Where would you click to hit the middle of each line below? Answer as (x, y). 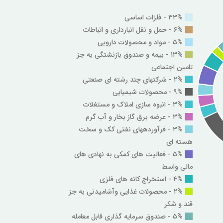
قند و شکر (178, 204)
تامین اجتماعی (172, 67)
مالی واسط (177, 167)
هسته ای (179, 142)
